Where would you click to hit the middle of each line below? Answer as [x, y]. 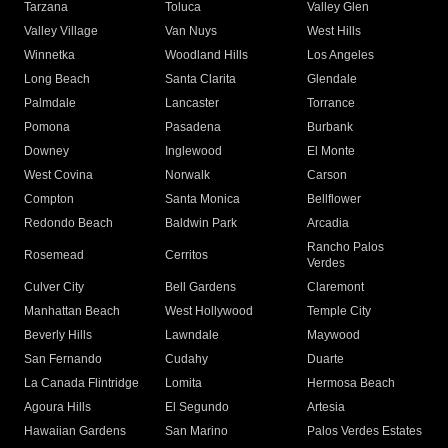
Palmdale [50, 103]
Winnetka [49, 55]
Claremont [335, 287]
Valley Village [61, 31]
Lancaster [192, 103]
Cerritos [187, 255]
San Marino [197, 431]
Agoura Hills [57, 407]
